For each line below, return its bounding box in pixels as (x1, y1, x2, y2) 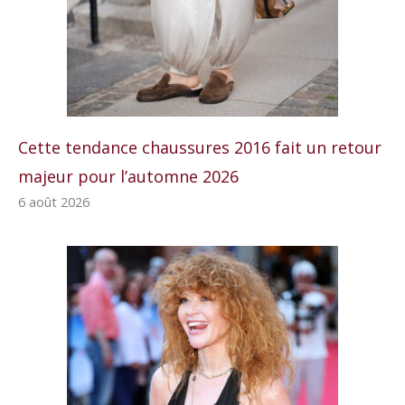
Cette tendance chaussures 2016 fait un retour (18, 136, 381, 158)
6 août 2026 (18, 193, 89, 211)
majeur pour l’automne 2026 (18, 165, 239, 187)
